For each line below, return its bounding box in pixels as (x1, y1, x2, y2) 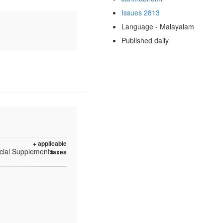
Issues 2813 (121, 7, 160, 17)
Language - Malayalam (121, 21, 194, 31)
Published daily (121, 35, 169, 45)
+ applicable (32, 138, 67, 148)
